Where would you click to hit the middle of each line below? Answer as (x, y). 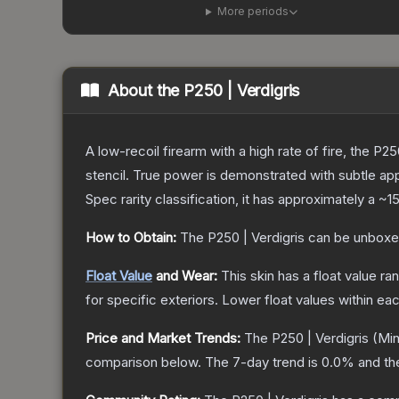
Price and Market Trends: (163, 338)
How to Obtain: (131, 238)
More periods (252, 12)
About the (146, 91)
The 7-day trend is (263, 362)
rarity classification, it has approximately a (248, 199)
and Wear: (185, 276)
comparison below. (143, 362)
